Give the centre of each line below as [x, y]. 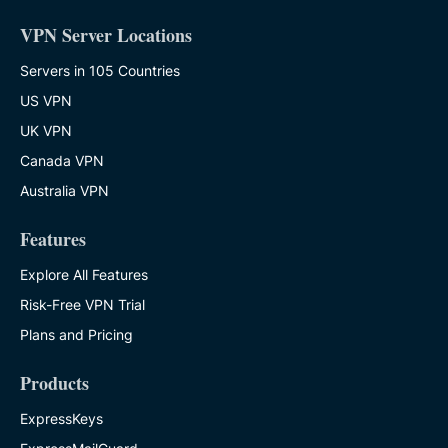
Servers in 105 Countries [100, 71]
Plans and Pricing [76, 335]
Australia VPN [64, 191]
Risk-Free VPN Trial [82, 305]
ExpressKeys [61, 419]
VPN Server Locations [106, 35]
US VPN [46, 101]
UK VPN [46, 131]
